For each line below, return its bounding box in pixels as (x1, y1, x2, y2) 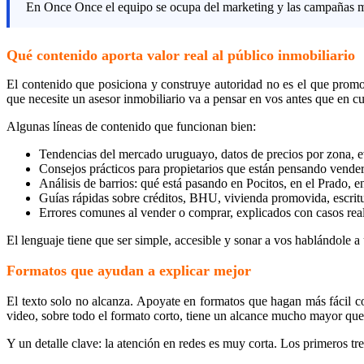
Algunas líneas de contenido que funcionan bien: (6, 119, 256, 133)
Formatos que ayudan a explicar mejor (6, 262, 251, 279)
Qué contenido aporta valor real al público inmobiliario (6, 46, 355, 63)
